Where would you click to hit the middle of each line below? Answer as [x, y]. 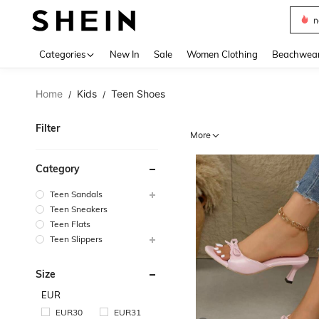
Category [58, 169]
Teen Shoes [138, 94]
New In [125, 54]
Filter [48, 128]
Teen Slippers [76, 239]
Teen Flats [70, 224]
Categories [62, 54]
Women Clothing [222, 54]
